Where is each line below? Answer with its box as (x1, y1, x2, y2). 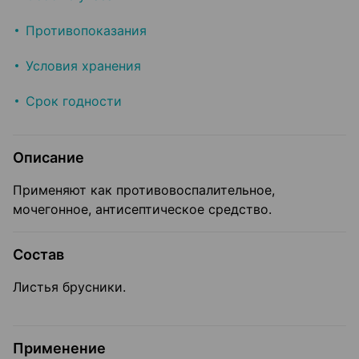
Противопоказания (26, 22, 147, 39)
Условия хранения (26, 58, 141, 75)
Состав (13, 246, 64, 264)
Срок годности (26, 93, 122, 110)
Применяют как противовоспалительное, (13, 182, 275, 199)
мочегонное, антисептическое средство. (13, 201, 272, 218)
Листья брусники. (13, 279, 126, 296)
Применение (13, 340, 106, 357)
